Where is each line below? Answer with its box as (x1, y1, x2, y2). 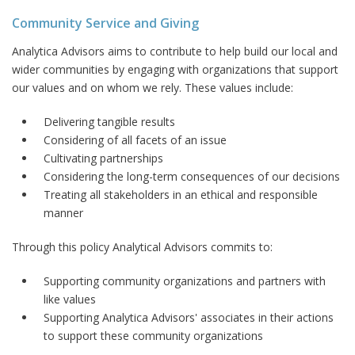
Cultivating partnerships (44, 150, 163, 166)
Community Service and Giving (12, 13, 199, 32)
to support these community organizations (44, 327, 263, 343)
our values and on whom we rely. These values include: (12, 79, 293, 95)
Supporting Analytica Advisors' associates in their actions (44, 309, 334, 325)
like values (44, 291, 96, 307)
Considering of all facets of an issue (44, 132, 227, 147)
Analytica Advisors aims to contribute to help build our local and (12, 43, 338, 59)
